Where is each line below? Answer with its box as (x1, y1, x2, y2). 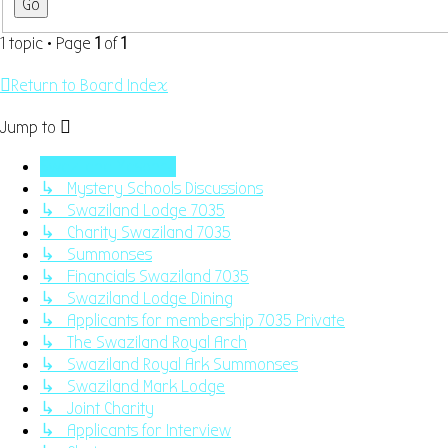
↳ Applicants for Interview (40, 419, 231, 441)
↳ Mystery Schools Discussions (40, 177, 263, 199)
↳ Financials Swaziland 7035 (40, 265, 249, 287)
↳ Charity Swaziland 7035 (40, 221, 231, 243)
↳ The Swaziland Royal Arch (40, 331, 247, 353)
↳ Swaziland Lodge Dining (40, 287, 233, 309)
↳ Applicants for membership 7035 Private (40, 309, 345, 331)
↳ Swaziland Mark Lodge (40, 375, 225, 397)
